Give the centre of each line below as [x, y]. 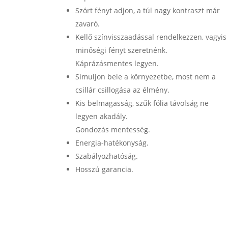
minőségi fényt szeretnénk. [122, 50]
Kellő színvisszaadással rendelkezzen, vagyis [151, 37]
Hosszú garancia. [105, 169]
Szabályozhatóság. [107, 156]
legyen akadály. [102, 116]
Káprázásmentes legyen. [117, 63]
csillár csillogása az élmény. [123, 90]
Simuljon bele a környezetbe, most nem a [146, 76]
